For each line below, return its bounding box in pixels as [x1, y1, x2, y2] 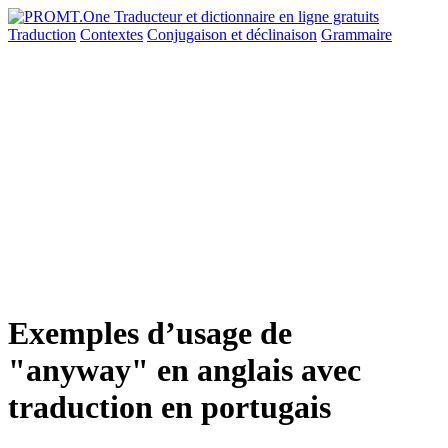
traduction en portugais [8, 389, 331, 426]
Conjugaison [147, 26, 231, 43]
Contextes [80, 26, 143, 43]
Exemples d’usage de [8, 315, 292, 352]
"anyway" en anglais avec [8, 352, 361, 389]
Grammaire [321, 26, 392, 43]
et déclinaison [231, 26, 317, 43]
